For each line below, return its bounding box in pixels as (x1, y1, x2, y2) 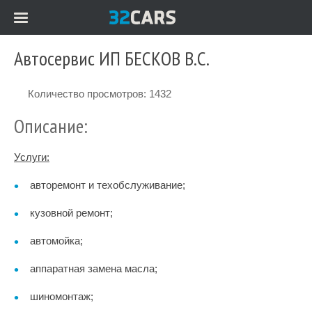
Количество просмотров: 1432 (28, 88, 171, 100)
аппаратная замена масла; (30, 263, 157, 274)
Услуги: (14, 151, 49, 163)
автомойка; (30, 235, 83, 247)
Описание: (14, 113, 88, 139)
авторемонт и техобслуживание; (30, 179, 185, 191)
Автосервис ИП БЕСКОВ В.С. (14, 45, 210, 71)
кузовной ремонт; (30, 207, 113, 219)
